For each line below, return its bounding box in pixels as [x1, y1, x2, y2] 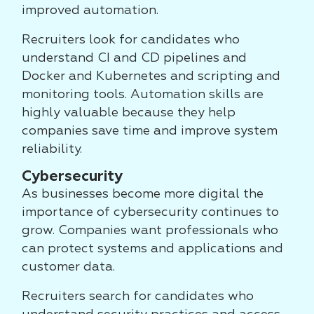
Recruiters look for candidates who [22, 34, 240, 46]
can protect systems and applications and [22, 243, 283, 255]
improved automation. [22, 4, 158, 17]
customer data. [22, 261, 115, 273]
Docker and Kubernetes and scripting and [22, 70, 280, 83]
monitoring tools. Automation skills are [22, 88, 264, 101]
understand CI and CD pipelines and [22, 52, 247, 64]
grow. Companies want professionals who [22, 224, 278, 237]
